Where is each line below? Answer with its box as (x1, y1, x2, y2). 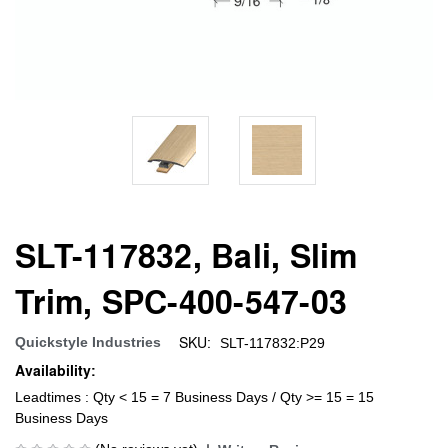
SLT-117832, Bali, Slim (15, 231, 358, 278)
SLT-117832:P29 (219, 334, 325, 351)
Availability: (15, 359, 96, 381)
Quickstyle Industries (15, 333, 161, 350)
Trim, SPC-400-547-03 (15, 277, 347, 324)
